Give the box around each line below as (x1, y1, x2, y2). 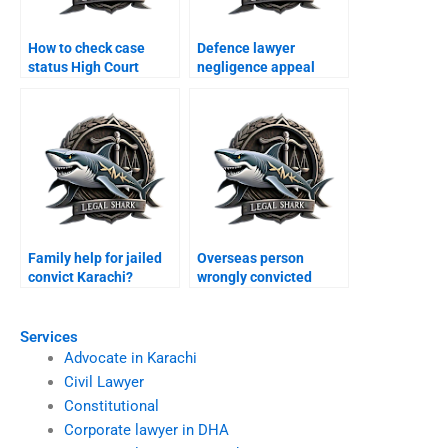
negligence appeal (197, 59, 315, 76)
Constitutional (63, 396, 159, 415)
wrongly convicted (197, 269, 312, 286)
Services (20, 327, 78, 346)
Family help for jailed (28, 250, 162, 267)
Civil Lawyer (63, 372, 144, 391)
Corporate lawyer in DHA (63, 420, 229, 439)
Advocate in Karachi (63, 348, 197, 367)
